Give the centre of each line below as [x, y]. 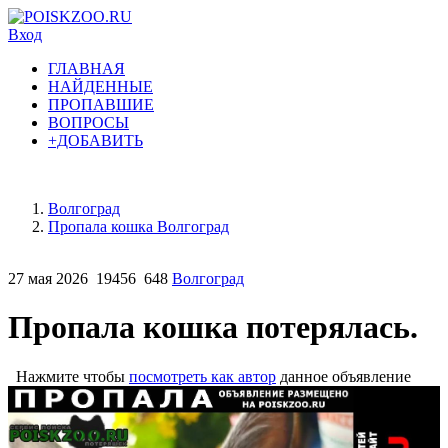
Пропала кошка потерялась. [213, 327]
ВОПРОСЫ [88, 122]
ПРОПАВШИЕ [101, 104]
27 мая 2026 [48, 278]
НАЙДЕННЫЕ [100, 86]
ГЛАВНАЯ [86, 68]
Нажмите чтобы [68, 376]
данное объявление [343, 376]
